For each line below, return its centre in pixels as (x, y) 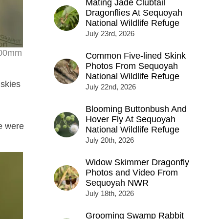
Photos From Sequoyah (131, 66)
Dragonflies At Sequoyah (134, 13)
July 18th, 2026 (109, 194)
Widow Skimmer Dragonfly (137, 163)
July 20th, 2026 (109, 140)
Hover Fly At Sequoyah (130, 120)
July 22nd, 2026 (110, 87)
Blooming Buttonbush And (136, 109)
